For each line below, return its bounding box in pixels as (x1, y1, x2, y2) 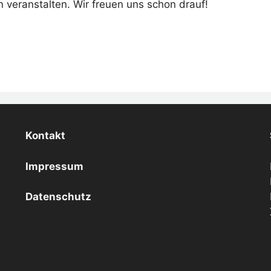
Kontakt (25, 129, 66, 142)
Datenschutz (25, 191, 92, 203)
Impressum (25, 160, 84, 172)
